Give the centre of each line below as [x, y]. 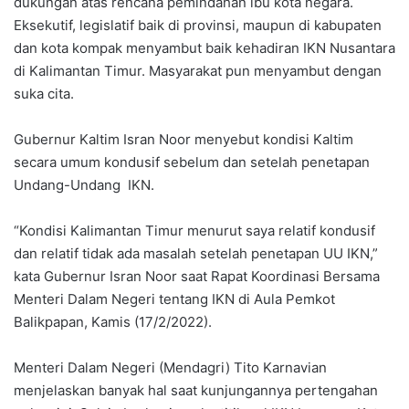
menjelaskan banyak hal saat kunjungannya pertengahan [196, 390]
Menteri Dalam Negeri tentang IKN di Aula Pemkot [174, 299]
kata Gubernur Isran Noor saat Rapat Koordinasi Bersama [197, 276]
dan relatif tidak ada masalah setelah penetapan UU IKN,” [196, 253]
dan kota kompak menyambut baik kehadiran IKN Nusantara [204, 47]
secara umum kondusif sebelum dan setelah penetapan [192, 162]
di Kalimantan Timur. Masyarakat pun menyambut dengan [198, 70]
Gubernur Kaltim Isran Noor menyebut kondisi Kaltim [184, 139]
